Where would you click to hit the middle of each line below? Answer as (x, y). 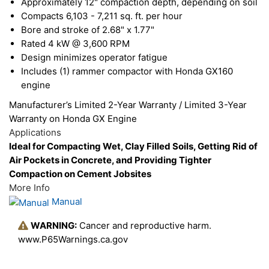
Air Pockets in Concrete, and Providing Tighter (110, 160)
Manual (66, 202)
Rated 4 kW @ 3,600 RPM (75, 44)
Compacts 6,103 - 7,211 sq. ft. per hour (102, 16)
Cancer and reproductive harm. (144, 225)
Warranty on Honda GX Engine (73, 119)
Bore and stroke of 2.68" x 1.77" (88, 30)
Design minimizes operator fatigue (94, 58)
